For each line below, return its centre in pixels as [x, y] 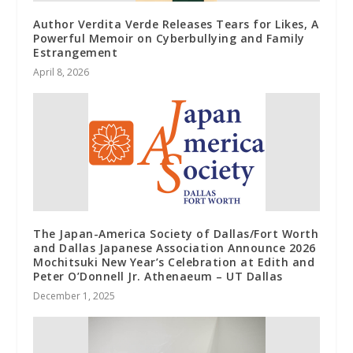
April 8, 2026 [61, 72]
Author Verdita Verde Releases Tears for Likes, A [176, 24]
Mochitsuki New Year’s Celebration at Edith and [174, 262]
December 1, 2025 [74, 295]
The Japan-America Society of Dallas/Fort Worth [176, 233]
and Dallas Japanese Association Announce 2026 [175, 247]
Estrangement [76, 52]
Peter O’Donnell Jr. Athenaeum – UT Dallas [158, 276]
